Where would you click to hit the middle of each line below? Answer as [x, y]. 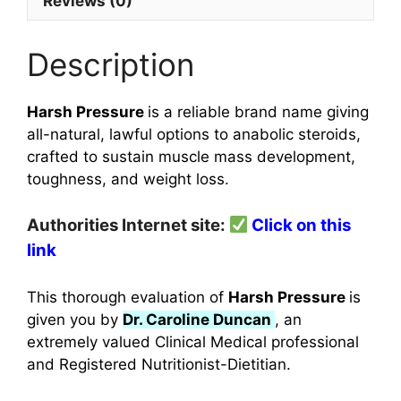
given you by [75, 319]
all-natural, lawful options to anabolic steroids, [194, 134]
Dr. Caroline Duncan [199, 319]
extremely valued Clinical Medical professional [193, 341]
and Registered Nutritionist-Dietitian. [159, 364]
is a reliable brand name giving [258, 111]
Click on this [302, 225]
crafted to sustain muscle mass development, [191, 156]
